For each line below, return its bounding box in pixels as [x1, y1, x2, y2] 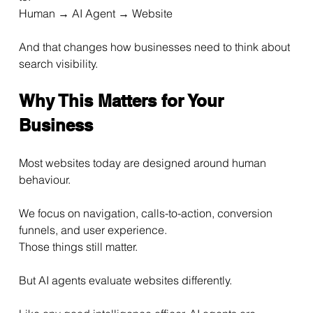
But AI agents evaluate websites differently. [18, 273, 232, 288]
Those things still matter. [18, 240, 138, 254]
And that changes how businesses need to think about [18, 40, 293, 54]
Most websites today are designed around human [18, 156, 269, 170]
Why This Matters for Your [18, 91, 228, 111]
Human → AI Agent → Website [18, 6, 173, 21]
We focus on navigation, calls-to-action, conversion [18, 206, 275, 221]
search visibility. [18, 57, 98, 71]
